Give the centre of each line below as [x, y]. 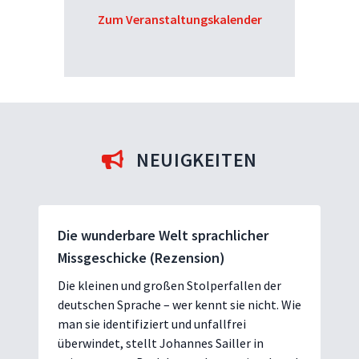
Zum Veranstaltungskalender [179, 19]
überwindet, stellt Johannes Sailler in [161, 343]
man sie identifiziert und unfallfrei [152, 323]
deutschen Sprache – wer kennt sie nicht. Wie [179, 304]
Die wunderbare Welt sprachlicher [163, 235]
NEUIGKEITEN [197, 159]
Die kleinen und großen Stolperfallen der [169, 285]
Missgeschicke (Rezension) [141, 257]
